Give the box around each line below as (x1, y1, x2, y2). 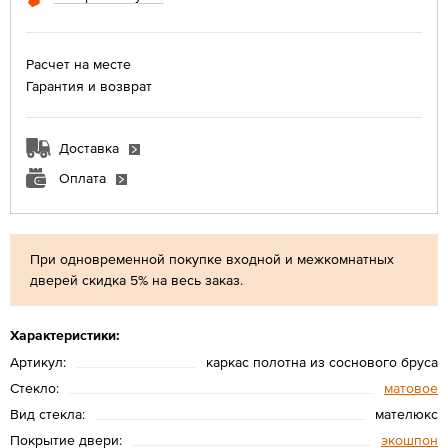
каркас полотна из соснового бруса (206, 353, 438, 370)
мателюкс (375, 405, 438, 422)
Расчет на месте (26, 55, 131, 72)
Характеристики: (10, 326, 120, 343)
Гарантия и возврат (26, 77, 152, 94)
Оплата (59, 169, 106, 186)
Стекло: (10, 379, 59, 396)
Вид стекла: (10, 405, 85, 422)
